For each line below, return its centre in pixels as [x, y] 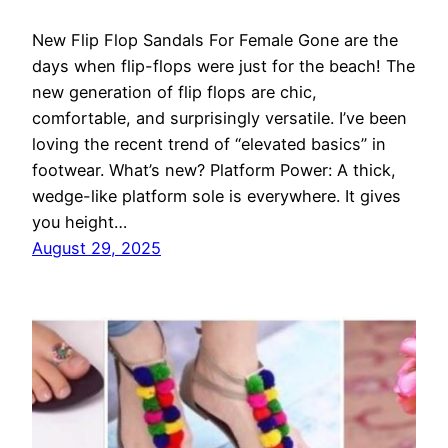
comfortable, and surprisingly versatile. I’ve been [219, 118]
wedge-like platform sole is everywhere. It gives [216, 196]
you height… [79, 222]
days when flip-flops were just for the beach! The [223, 66]
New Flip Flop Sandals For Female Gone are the [215, 40]
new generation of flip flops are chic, [174, 92]
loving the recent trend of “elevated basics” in [209, 144]
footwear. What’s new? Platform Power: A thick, [214, 170]
